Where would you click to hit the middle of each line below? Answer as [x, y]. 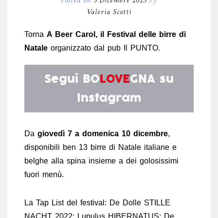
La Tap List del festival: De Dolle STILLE [97, 202]
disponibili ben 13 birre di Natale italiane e [100, 147]
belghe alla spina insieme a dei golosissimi [101, 161]
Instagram [109, 98]
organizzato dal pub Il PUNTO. [104, 48]
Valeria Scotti [109, 12]
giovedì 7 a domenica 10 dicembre [103, 133]
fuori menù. [44, 174]
